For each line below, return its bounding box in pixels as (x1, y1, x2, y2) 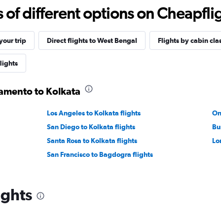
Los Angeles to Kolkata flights (47, 109, 141, 117)
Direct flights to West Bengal (46, 37, 137, 45)
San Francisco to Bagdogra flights (47, 150, 153, 159)
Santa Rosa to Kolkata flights (47, 137, 138, 145)
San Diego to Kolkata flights (47, 123, 136, 131)
